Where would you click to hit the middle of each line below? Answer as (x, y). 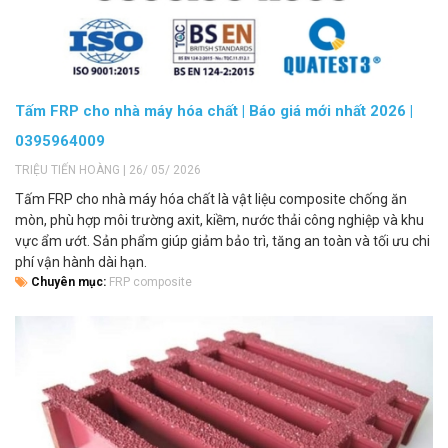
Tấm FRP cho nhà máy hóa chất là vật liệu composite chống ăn (211, 198)
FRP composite (150, 281)
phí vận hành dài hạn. (81, 261)
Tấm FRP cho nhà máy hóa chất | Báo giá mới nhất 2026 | (214, 110)
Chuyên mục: (68, 281)
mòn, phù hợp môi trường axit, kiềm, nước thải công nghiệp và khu (219, 219)
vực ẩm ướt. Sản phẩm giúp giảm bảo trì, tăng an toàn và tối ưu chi (222, 240)
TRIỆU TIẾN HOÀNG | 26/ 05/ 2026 (108, 169)
